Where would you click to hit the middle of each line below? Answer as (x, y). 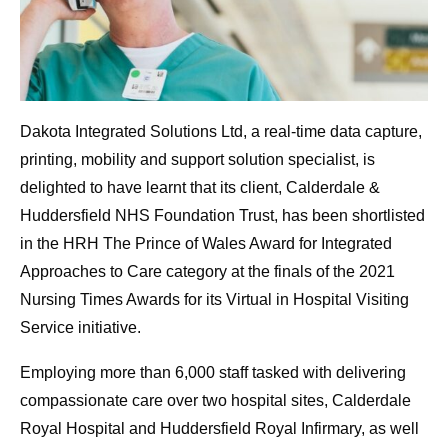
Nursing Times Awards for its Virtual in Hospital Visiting (214, 300)
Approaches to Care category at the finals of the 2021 (207, 272)
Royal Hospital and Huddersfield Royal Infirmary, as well (219, 429)
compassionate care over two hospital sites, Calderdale (215, 401)
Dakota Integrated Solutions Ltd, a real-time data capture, (221, 132)
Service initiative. (80, 328)
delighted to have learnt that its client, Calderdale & (200, 188)
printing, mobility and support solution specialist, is (197, 160)
